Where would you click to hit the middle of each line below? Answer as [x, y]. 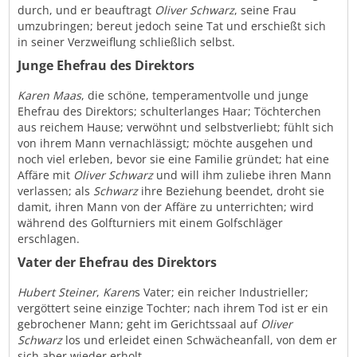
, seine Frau [266, 10]
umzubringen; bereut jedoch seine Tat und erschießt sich [172, 26]
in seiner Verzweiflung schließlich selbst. [127, 42]
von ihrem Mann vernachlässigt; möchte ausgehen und [166, 143]
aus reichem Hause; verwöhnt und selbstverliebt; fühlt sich [176, 127]
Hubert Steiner [57, 292]
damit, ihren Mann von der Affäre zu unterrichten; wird [166, 207]
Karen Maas [50, 96]
